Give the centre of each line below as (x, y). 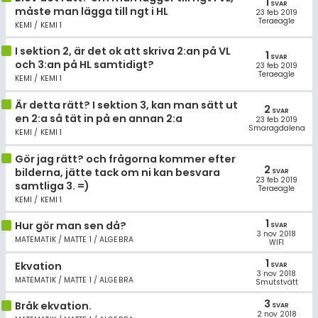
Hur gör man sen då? (70, 226)
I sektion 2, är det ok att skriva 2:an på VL (122, 51)
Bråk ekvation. (53, 306)
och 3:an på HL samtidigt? (84, 65)
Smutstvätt (276, 283)
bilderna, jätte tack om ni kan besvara (117, 172)
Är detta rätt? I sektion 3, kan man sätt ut (126, 105)
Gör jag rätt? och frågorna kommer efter (125, 159)
